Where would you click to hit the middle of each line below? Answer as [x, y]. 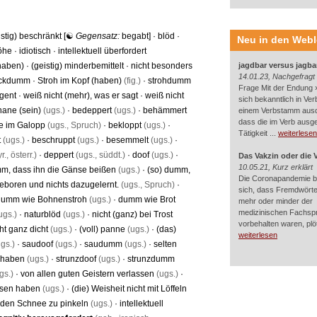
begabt [135, 36]
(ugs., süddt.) [99, 155]
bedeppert [92, 110]
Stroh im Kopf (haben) [80, 81]
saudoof [38, 244]
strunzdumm [151, 259]
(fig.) [131, 81]
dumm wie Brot [147, 200]
